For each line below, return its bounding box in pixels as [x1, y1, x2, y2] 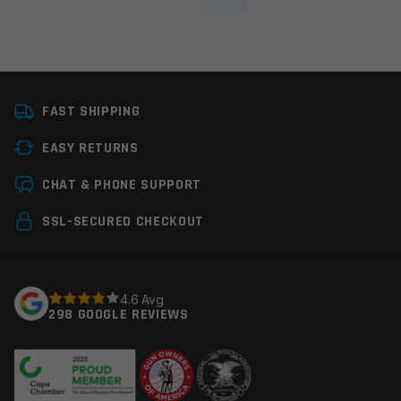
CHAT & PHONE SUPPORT [42, 175, 201, 195]
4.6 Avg [120, 291, 164, 307]
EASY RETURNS [42, 139, 139, 158]
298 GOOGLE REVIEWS [48, 305, 189, 325]
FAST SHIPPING [42, 102, 141, 122]
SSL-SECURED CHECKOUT [42, 212, 204, 232]
